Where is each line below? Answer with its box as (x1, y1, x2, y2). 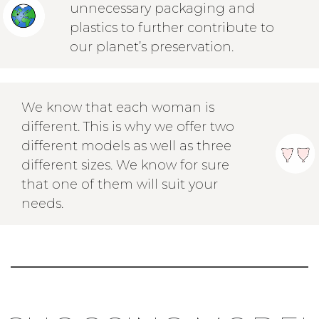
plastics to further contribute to (69, 19, 274, 36)
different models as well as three (21, 138, 232, 155)
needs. (21, 196, 68, 212)
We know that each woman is (21, 100, 215, 116)
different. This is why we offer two (21, 119, 235, 135)
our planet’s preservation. (69, 38, 234, 55)
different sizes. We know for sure (21, 157, 230, 174)
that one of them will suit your (21, 177, 219, 193)
